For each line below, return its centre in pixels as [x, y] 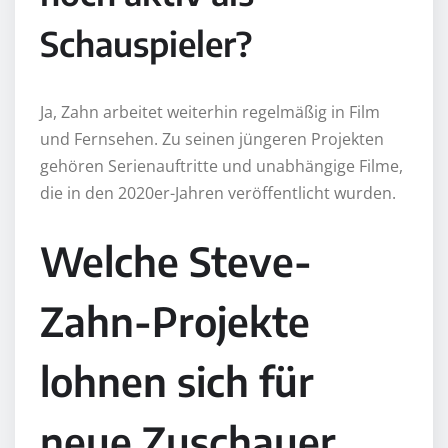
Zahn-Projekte [175, 320]
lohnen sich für [177, 380]
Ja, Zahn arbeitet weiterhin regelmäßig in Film [210, 111]
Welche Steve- [176, 260]
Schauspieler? [146, 42]
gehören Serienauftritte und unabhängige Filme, [221, 165]
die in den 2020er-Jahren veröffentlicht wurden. [218, 192]
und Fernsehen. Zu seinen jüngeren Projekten [212, 138]
